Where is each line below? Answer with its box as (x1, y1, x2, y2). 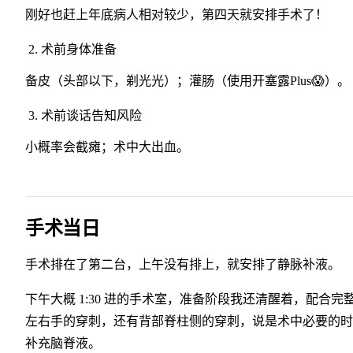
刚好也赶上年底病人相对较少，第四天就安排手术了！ (25, 8, 328, 22)
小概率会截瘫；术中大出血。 (25, 140, 189, 154)
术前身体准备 (41, 43, 117, 57)
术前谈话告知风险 (41, 109, 142, 123)
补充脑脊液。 (25, 336, 101, 351)
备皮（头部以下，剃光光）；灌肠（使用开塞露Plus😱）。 (25, 74, 350, 88)
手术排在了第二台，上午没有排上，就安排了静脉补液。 (25, 258, 340, 272)
